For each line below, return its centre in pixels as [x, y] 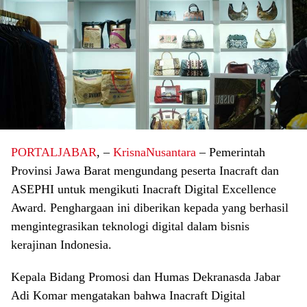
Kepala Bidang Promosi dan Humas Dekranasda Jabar [146, 277]
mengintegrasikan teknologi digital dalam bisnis [130, 226]
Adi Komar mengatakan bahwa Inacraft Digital [128, 295]
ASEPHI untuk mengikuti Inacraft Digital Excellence [144, 189]
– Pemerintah [231, 152]
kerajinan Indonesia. [61, 244]
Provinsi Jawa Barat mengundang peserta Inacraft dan [145, 170]
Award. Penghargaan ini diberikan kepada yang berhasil [150, 207]
